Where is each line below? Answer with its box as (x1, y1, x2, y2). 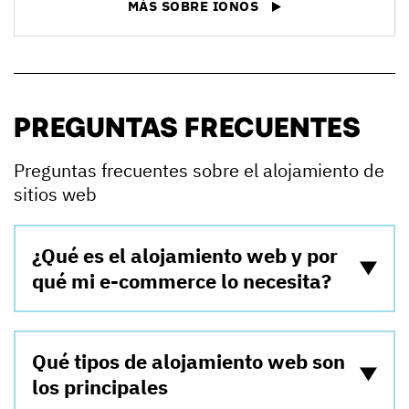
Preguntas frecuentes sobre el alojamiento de (14, 158, 384, 184)
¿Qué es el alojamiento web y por (32, 242, 338, 269)
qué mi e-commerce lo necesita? (32, 267, 331, 295)
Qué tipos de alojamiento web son (32, 348, 345, 375)
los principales (32, 373, 168, 401)
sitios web (14, 182, 97, 207)
